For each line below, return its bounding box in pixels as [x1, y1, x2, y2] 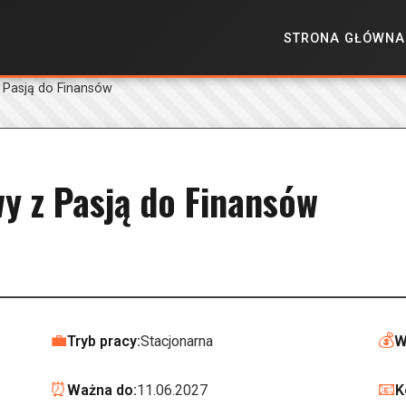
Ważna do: [67, 381, 137, 399]
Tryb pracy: [67, 332, 140, 350]
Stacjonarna [140, 332, 213, 350]
